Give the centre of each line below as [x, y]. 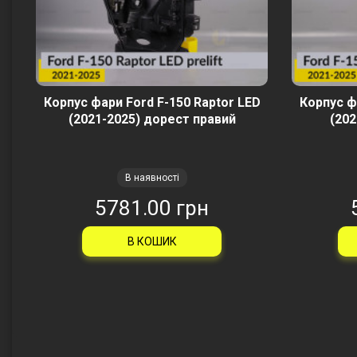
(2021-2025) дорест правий [152, 119]
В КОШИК [152, 241]
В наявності [152, 178]
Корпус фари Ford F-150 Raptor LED [152, 102]
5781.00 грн [152, 208]
